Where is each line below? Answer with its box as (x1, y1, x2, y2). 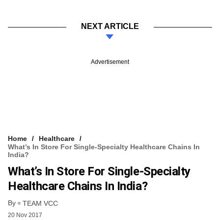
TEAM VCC (23, 199, 58, 208)
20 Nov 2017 (8, 212, 42, 219)
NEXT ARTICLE (81, 22, 139, 30)
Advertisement (91, 58, 129, 65)
